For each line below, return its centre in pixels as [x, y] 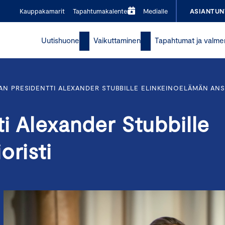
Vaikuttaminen [117, 40]
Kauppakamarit [42, 11]
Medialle [155, 11]
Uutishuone [61, 40]
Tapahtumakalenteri [102, 11]
